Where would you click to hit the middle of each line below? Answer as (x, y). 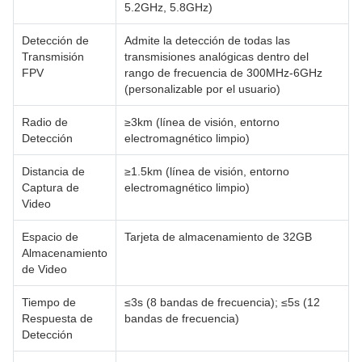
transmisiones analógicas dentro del (217, 56)
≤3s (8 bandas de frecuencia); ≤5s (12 (222, 302)
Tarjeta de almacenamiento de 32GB (218, 236)
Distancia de (53, 171)
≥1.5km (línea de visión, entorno (207, 171)
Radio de (45, 122)
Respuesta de (57, 318)
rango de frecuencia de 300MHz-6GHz (223, 72)
